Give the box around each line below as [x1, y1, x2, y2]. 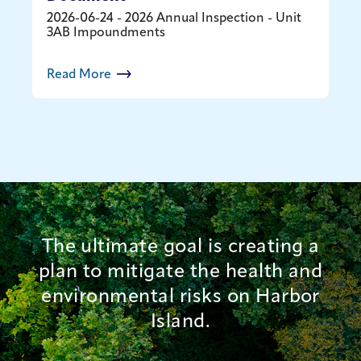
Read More [47, 68, 115, 81]
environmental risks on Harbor [41, 287, 320, 307]
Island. [150, 312, 211, 332]
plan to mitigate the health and [38, 262, 323, 282]
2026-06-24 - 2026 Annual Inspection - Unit [47, 11, 302, 25]
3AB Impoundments [47, 26, 166, 39]
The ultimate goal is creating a [41, 237, 320, 257]
